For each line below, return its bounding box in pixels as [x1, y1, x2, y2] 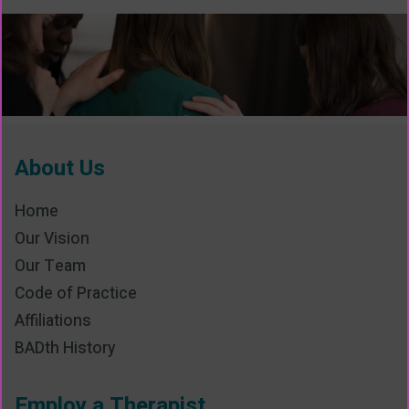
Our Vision [15, 226, 89, 250]
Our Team [15, 254, 86, 278]
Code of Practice [15, 281, 137, 305]
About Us [15, 152, 105, 184]
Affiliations [15, 309, 91, 332]
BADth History [15, 336, 115, 360]
